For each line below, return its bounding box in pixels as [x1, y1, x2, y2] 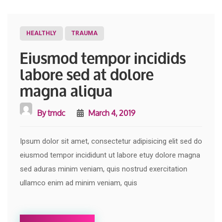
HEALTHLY [26, 29, 56, 37]
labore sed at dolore [20, 61, 154, 85]
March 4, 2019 [87, 104, 135, 121]
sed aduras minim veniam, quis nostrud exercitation [20, 164, 187, 173]
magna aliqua [20, 77, 112, 101]
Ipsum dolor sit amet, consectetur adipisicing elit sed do [20, 136, 202, 146]
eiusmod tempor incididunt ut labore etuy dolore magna [20, 150, 200, 160]
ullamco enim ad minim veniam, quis [20, 178, 137, 187]
